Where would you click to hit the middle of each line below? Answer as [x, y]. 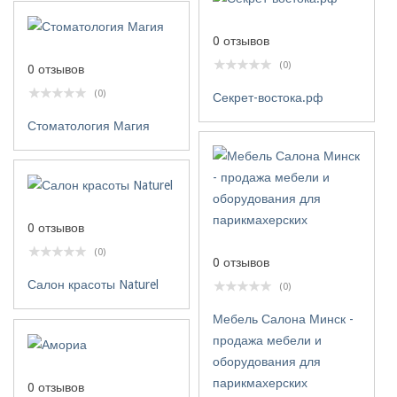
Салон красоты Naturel [93, 285]
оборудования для [267, 362]
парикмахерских [260, 383]
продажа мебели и [267, 340]
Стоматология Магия [89, 126]
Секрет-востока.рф [268, 98]
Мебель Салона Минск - [283, 319]
